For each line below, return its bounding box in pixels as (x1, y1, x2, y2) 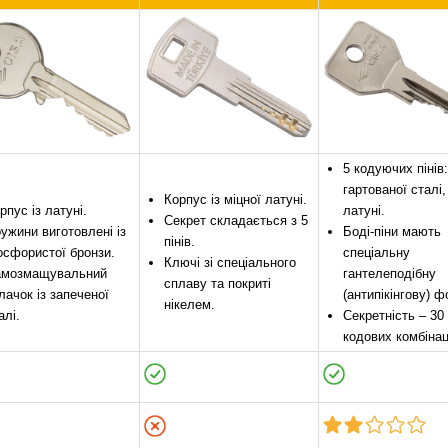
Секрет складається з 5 (164, 212, 308, 228)
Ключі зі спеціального (164, 254, 296, 270)
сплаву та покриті (164, 275, 271, 291)
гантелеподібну (343, 265, 436, 281)
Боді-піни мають (343, 223, 441, 239)
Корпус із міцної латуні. (164, 191, 307, 207)
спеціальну (343, 244, 410, 260)
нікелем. (164, 296, 215, 312)
